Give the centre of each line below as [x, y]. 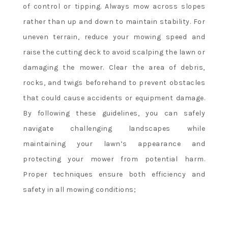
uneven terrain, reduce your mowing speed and [114, 37]
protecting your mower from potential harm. [114, 159]
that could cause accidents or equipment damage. [114, 98]
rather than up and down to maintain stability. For [114, 21]
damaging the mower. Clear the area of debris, [114, 67]
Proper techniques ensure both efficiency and [114, 174]
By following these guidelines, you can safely [114, 113]
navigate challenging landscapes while [114, 128]
